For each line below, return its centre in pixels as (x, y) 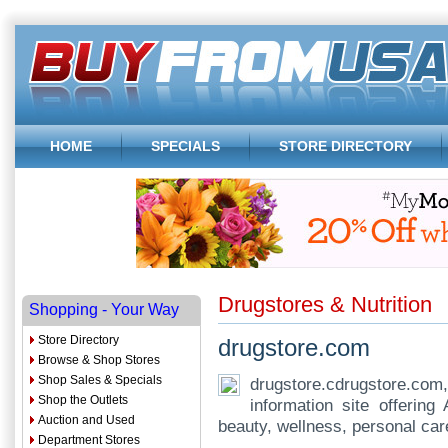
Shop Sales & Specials (100, 380)
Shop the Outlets (83, 400)
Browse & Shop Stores (99, 360)
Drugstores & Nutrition (325, 305)
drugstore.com (294, 348)
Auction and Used (86, 420)
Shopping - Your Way (104, 309)
